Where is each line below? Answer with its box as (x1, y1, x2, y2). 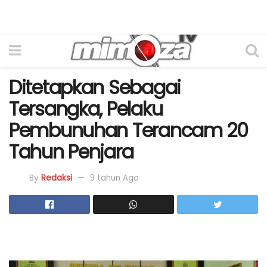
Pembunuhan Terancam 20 (9, 117, 248, 144)
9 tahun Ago (90, 172, 139, 184)
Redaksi (41, 172, 72, 184)
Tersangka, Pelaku (9, 95, 163, 122)
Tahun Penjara (9, 138, 133, 165)
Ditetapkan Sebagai (9, 74, 181, 101)
